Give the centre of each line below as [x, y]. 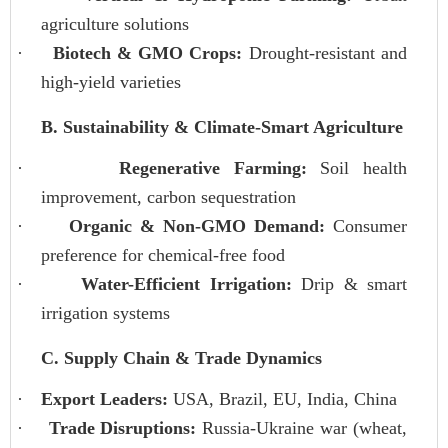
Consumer [366, 226]
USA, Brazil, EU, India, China [282, 399]
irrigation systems [105, 313]
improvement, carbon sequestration [168, 197]
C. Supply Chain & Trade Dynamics [181, 358]
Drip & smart [349, 284]
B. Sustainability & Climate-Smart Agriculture [222, 127]
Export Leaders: [104, 399]
